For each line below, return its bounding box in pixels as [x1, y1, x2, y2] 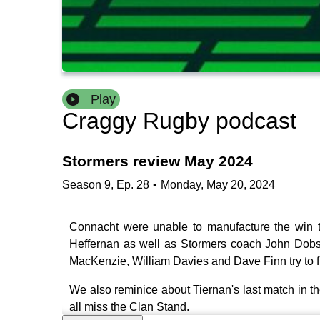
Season [62, 178, 101, 191]
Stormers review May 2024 [62, 153, 253, 170]
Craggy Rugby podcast [62, 108, 296, 134]
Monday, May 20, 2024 [161, 178, 275, 191]
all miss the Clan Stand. [69, 300, 192, 313]
